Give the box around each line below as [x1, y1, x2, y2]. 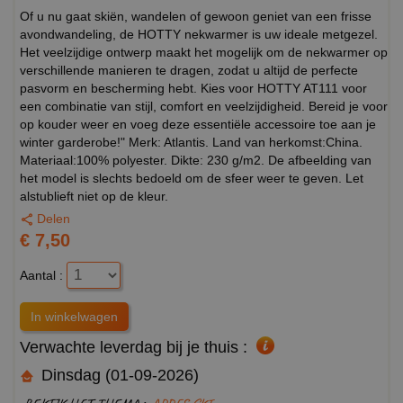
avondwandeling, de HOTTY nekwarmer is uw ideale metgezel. [20, 26, 378, 41]
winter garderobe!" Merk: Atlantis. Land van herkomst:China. [20, 134, 363, 149]
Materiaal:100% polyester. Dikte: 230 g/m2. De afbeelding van [20, 152, 372, 167]
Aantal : [20, 267, 67, 282]
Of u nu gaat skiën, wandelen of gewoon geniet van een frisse [20, 8, 372, 23]
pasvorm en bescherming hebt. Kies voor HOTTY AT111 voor [20, 80, 367, 95]
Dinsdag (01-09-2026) [37, 365, 199, 384]
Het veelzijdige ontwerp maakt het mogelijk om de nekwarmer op [20, 44, 388, 59]
